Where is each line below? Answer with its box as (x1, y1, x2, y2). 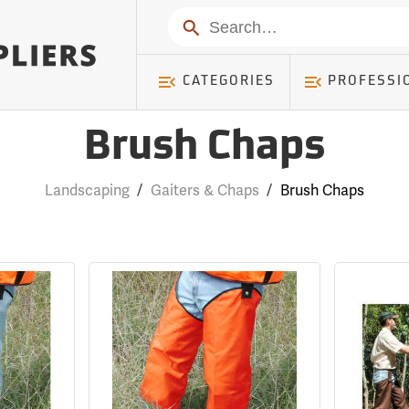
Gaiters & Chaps (150, 181, 259, 200)
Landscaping (44, 181, 130, 200)
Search (175, 15, 229, 37)
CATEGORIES (182, 75, 275, 89)
